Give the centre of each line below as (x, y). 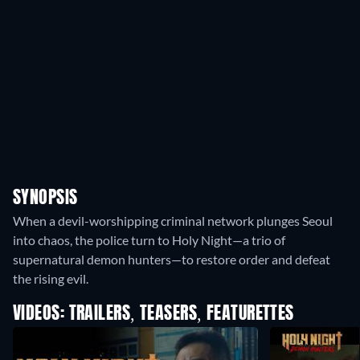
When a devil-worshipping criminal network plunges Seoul (173, 221)
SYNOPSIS (45, 198)
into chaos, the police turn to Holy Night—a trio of (149, 240)
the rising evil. (51, 278)
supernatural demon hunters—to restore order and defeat (172, 259)
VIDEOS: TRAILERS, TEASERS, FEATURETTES (153, 314)
